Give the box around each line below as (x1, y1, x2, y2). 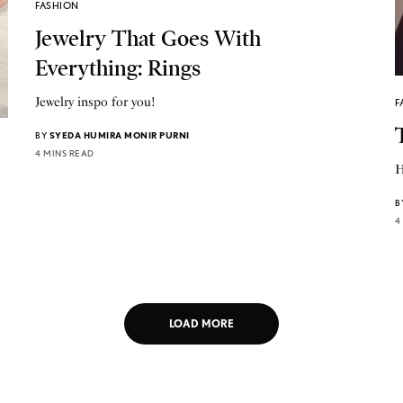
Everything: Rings (35, 54, 201, 82)
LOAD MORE (169, 317, 234, 331)
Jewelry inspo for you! (35, 94, 157, 110)
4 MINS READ (35, 147, 94, 158)
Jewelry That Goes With (35, 24, 261, 52)
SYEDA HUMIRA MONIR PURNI (49, 129, 190, 140)
